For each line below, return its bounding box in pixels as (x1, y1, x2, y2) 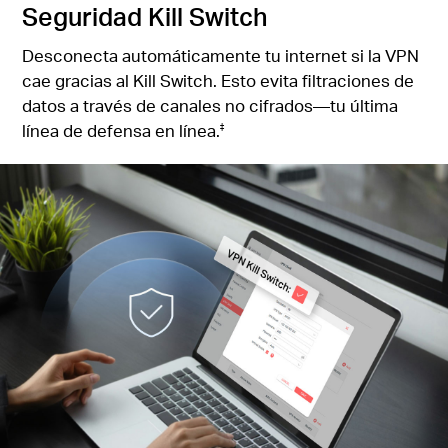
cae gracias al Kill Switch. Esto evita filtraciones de (22, 70, 415, 92)
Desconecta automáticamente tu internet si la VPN (22, 45, 420, 67)
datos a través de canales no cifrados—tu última (22, 95, 399, 117)
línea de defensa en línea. (22, 120, 221, 142)
